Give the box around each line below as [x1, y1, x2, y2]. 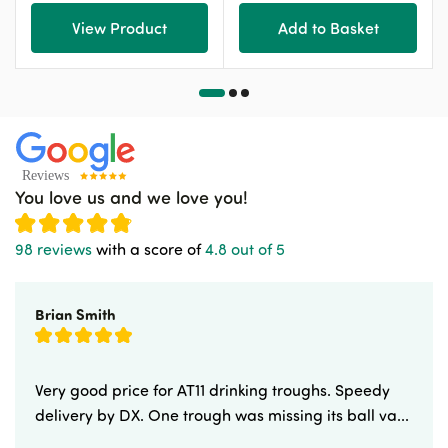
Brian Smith [35, 304, 116, 324]
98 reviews [15, 239, 92, 259]
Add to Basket [277, 17, 379, 39]
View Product [72, 17, 167, 39]
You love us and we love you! [15, 185, 248, 208]
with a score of [92, 239, 205, 259]
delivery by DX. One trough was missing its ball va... [35, 405, 409, 425]
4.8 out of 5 [205, 239, 285, 259]
